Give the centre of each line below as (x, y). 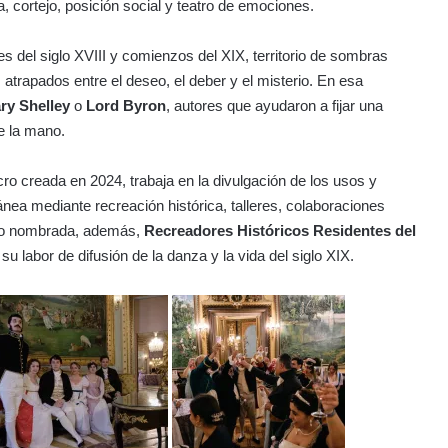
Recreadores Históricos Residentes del (280, 230)
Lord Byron (126, 105)
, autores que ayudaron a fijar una (274, 105)
